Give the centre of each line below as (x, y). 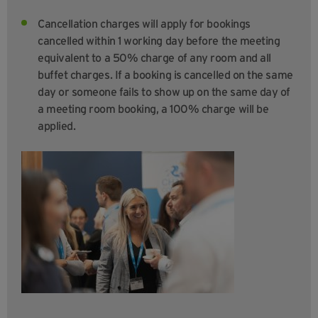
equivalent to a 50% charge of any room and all (154, 58)
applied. (57, 126)
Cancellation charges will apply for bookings (144, 24)
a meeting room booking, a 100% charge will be (153, 109)
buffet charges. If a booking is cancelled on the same (165, 75)
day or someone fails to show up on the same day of (164, 92)
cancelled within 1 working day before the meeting (159, 41)
